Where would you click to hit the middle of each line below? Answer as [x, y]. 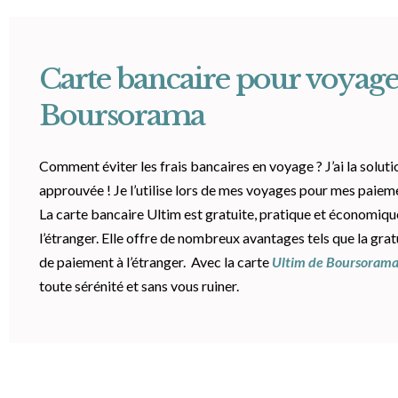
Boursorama [121, 116]
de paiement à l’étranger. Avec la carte [155, 261]
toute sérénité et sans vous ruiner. [140, 285]
